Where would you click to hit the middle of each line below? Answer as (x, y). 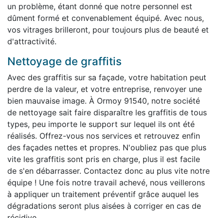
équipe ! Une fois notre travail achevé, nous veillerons (106, 182)
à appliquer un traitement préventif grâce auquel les (103, 194)
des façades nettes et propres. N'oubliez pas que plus (107, 147)
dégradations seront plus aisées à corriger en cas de (104, 206)
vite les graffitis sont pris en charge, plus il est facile (104, 159)
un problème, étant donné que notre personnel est (100, 6)
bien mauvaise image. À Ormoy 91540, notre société (104, 100)
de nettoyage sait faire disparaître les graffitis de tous (107, 112)
